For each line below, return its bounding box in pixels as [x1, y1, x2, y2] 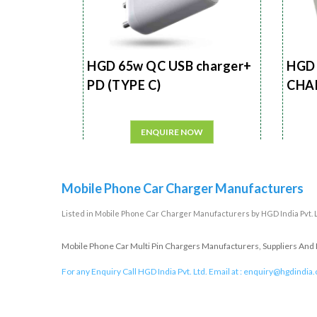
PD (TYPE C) [87, 76, 161, 93]
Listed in [62, 209, 95, 219]
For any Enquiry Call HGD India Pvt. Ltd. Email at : [62, 266, 243, 277]
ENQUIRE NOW [141, 127, 204, 138]
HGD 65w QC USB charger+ [87, 57, 252, 74]
